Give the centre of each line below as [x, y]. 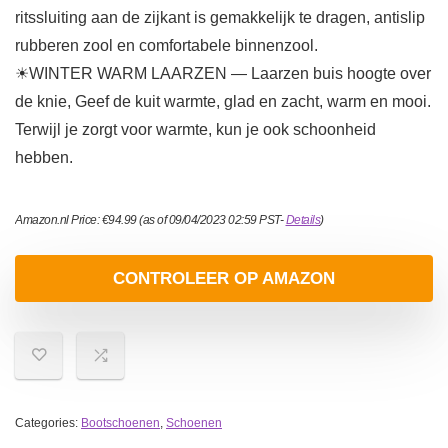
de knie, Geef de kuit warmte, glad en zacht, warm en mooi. [223, 102]
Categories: [48, 423]
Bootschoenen [120, 423]
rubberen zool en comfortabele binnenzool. [166, 46]
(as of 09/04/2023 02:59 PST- [211, 220]
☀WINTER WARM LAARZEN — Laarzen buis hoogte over [223, 74]
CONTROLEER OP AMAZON [224, 279]
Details [302, 220]
